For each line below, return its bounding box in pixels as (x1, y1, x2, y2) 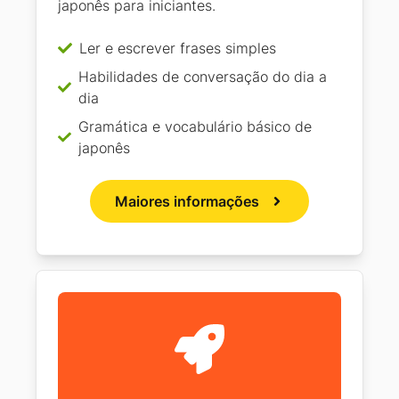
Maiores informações (115, 192, 259, 211)
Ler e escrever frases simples (79, 39, 276, 58)
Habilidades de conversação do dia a (78, 68, 328, 86)
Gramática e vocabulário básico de (77, 118, 312, 136)
